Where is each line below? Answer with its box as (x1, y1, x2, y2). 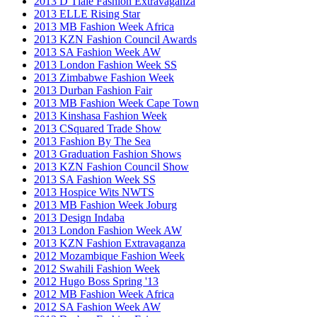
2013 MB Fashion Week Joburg (34, 198, 177, 211)
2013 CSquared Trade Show (34, 122, 161, 134)
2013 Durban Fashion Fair (34, 83, 152, 96)
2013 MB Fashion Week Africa (34, 20, 174, 33)
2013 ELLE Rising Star (34, 7, 140, 20)
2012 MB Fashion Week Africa (34, 287, 174, 300)
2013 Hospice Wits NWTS (34, 185, 154, 198)
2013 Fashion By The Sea (34, 134, 151, 147)
